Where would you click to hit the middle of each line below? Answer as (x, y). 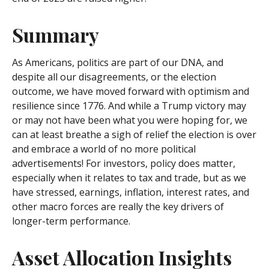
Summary (56, 35)
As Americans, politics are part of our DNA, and (118, 63)
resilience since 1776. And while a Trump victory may (129, 106)
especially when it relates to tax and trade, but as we (129, 178)
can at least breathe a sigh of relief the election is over (134, 135)
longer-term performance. (71, 221)
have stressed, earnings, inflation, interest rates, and (131, 192)
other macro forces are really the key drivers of (118, 207)
